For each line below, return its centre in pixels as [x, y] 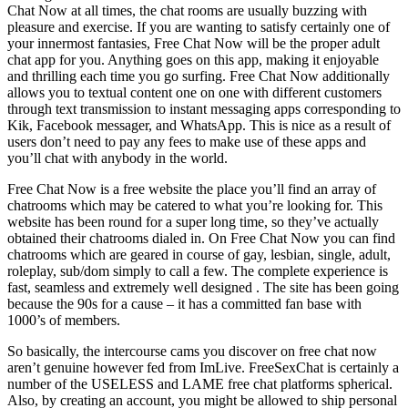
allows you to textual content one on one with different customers [194, 92]
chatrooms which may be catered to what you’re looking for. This [195, 205]
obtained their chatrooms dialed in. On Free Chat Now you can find [201, 238]
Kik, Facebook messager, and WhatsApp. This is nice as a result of [199, 125]
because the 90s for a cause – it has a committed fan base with [184, 304]
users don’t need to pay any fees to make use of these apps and [187, 142]
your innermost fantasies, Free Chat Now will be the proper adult [194, 43]
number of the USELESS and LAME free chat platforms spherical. [200, 384]
